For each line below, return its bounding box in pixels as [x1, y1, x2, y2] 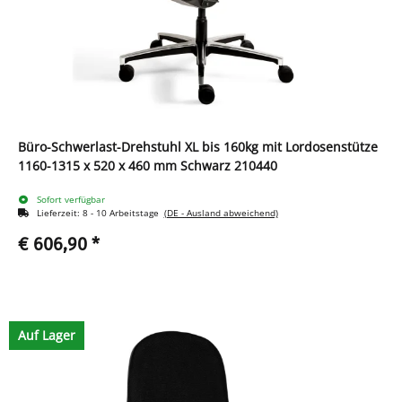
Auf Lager [18, 327, 75, 344]
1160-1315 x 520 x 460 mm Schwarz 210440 [18, 157, 277, 174]
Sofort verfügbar [36, 193, 105, 205]
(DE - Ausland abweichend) [163, 206, 278, 219]
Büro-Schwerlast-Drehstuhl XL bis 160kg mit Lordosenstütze [18, 138, 378, 155]
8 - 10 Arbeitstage [82, 206, 164, 219]
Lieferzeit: [36, 206, 83, 219]
